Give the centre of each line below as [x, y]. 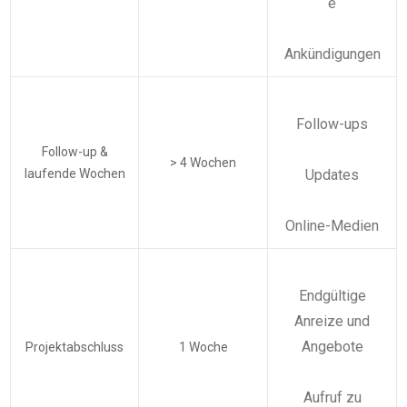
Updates [332, 175]
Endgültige [332, 296]
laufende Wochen [74, 174]
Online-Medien [332, 226]
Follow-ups [332, 124]
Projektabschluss [74, 347]
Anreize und [332, 322]
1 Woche [203, 347]
